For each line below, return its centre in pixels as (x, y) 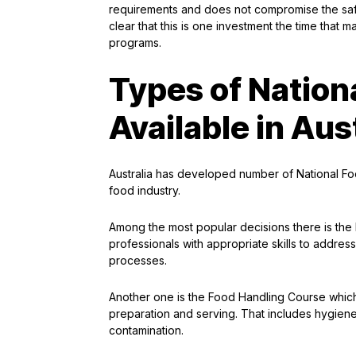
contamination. (146, 330)
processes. (138, 260)
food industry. (145, 190)
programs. (135, 43)
